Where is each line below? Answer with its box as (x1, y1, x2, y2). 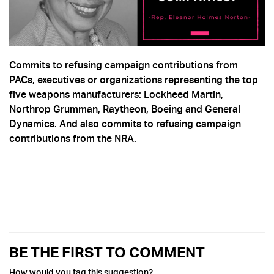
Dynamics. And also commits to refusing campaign (9, 118, 241, 130)
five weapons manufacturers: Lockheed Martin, (9, 89, 223, 100)
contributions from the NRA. (9, 133, 139, 144)
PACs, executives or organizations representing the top (9, 74, 258, 86)
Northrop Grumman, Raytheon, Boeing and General (9, 103, 240, 115)
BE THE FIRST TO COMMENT (9, 243, 205, 262)
